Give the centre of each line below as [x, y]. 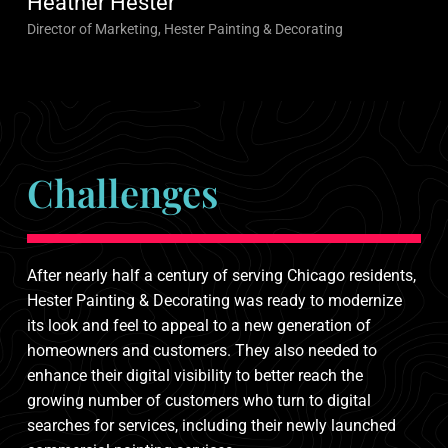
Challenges [122, 192]
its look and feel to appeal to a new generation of [198, 325]
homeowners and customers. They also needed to [201, 350]
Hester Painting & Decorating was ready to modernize [214, 300]
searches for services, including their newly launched [211, 425]
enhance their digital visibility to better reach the [194, 375]
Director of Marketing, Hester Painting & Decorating [184, 28]
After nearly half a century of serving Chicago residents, [221, 275]
